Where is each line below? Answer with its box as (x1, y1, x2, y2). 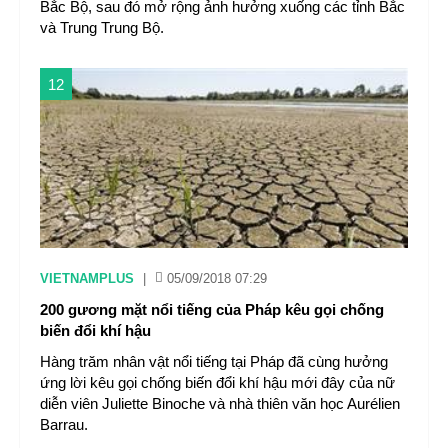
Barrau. (40, 416, 88, 433)
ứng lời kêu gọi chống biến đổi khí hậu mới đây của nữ (40, 374, 395, 391)
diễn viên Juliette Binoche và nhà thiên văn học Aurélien (40, 395, 400, 412)
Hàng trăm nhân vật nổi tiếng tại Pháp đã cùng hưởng (40, 353, 388, 370)
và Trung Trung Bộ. (40, 19, 164, 36)
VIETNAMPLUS (40, 271, 134, 286)
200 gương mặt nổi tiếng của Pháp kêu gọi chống (40, 301, 384, 318)
